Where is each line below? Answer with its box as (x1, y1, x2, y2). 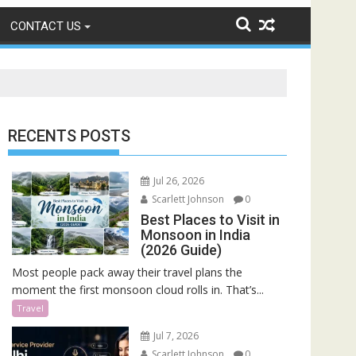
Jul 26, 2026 (150, 174, 204, 188)
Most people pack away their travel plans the (12, 265, 242, 280)
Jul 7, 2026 (150, 329, 199, 342)
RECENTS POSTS (8, 126, 130, 145)
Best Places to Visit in (140, 211, 280, 228)
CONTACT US (10, 19, 81, 33)
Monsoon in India (140, 226, 250, 243)
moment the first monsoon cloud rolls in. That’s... (12, 282, 264, 297)
